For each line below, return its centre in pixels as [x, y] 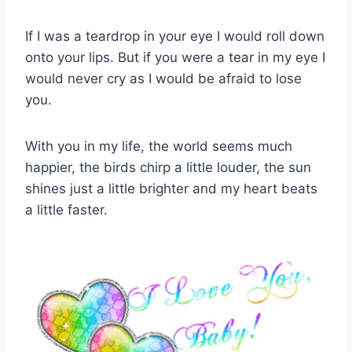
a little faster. [66, 210]
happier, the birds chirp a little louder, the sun [168, 168]
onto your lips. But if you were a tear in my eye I [175, 58]
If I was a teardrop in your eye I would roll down [175, 37]
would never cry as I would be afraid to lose [163, 79]
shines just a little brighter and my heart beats [171, 189]
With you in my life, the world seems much [159, 147]
